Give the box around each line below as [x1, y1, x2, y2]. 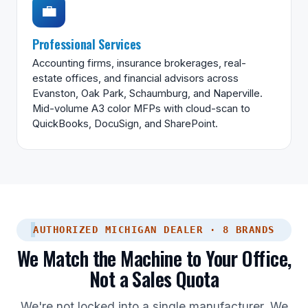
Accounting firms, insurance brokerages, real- [32, 56, 246, 69]
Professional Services [32, 34, 142, 53]
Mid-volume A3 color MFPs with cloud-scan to [32, 102, 250, 115]
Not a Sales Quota [89, 264, 219, 293]
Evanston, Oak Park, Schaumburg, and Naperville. [32, 87, 263, 100]
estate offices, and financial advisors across [32, 71, 239, 85]
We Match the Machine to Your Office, [16, 243, 291, 272]
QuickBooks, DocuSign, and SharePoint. [32, 117, 218, 130]
